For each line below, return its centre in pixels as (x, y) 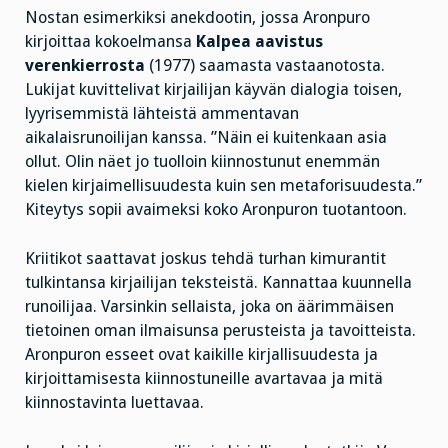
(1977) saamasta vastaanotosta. (265, 66)
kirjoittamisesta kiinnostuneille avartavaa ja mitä (204, 378)
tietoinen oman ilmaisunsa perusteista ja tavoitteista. (220, 330)
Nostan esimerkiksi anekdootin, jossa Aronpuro (197, 18)
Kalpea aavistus (259, 42)
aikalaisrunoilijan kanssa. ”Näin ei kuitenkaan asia (206, 138)
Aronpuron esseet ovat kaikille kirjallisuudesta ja (201, 354)
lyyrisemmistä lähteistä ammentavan (162, 114)
